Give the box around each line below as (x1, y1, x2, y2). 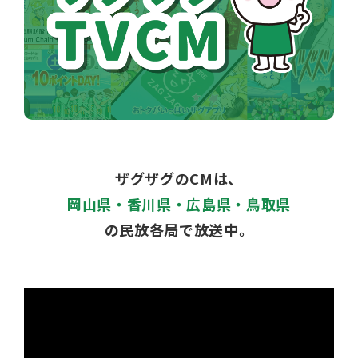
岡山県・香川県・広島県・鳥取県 (67, 193, 291, 215)
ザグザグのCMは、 (115, 168, 243, 189)
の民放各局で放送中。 (104, 219, 254, 241)
